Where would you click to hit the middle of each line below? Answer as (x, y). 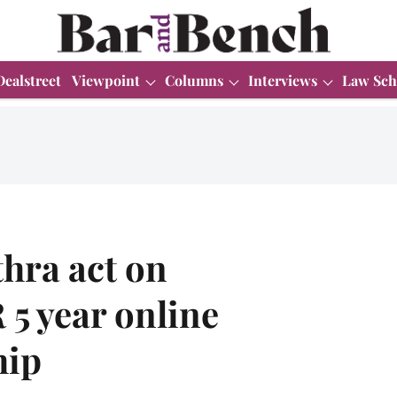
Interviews (283, 80)
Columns (194, 80)
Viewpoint (106, 80)
